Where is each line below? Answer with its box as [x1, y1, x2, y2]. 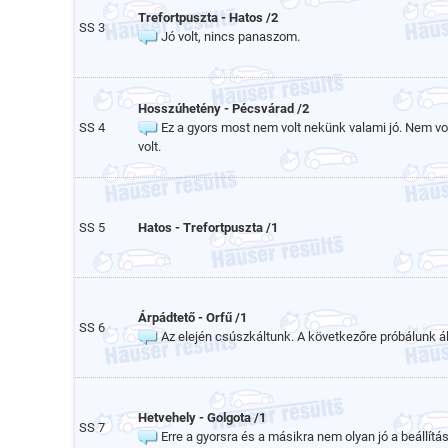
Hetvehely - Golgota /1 [138, 410, 266, 425]
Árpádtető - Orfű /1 [138, 310, 247, 325]
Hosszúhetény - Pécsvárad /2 [138, 101, 309, 116]
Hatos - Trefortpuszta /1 [138, 220, 278, 235]
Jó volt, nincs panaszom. [158, 29, 300, 44]
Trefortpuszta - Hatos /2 [138, 10, 278, 25]
